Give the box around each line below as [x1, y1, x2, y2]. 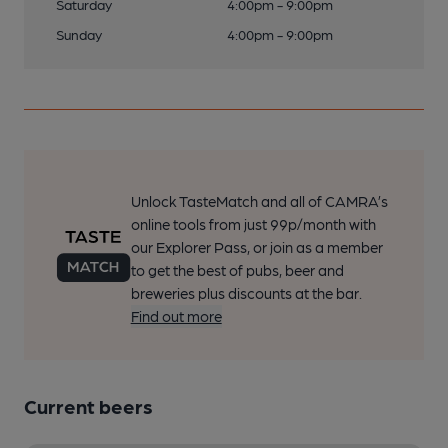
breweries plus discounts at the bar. [130, 284, 362, 302]
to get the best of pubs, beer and [130, 261, 344, 279]
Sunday [56, 26, 102, 42]
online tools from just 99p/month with [130, 215, 376, 233]
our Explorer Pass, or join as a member [130, 238, 383, 256]
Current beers [24, 394, 153, 418]
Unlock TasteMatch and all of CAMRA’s [130, 192, 388, 210]
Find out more [130, 307, 222, 325]
